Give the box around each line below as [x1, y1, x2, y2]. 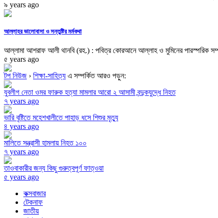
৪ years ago [4, 122, 39, 131]
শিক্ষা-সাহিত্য [33, 72, 66, 80]
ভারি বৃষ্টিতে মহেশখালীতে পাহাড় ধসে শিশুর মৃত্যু [4, 113, 118, 122]
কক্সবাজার [23, 189, 46, 198]
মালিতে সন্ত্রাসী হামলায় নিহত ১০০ [4, 139, 87, 147]
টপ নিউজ [4, 72, 27, 80]
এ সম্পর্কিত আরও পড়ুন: [66, 72, 126, 80]
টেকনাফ [23, 198, 43, 207]
